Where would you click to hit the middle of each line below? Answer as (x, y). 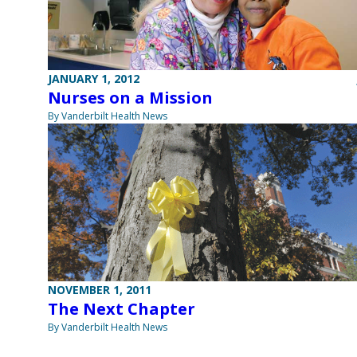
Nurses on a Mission (130, 98)
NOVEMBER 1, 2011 (100, 290)
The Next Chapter (122, 309)
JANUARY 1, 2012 (94, 79)
